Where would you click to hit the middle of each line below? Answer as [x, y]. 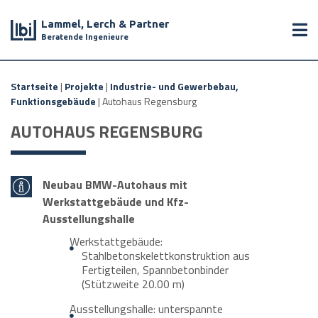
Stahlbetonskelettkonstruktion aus [166, 256]
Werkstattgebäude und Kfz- [116, 202]
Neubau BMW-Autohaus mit [115, 185]
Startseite [34, 86]
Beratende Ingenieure [85, 37]
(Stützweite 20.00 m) [133, 284]
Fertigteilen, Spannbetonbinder [155, 270]
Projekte [84, 86]
